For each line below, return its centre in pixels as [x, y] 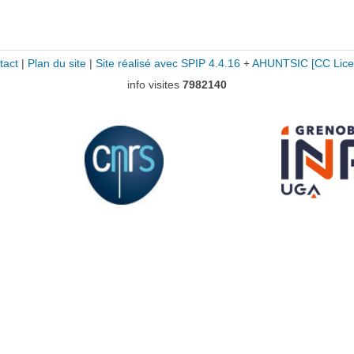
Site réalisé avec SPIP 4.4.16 [168, 64]
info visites [155, 85]
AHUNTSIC [280, 64]
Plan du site [56, 64]
